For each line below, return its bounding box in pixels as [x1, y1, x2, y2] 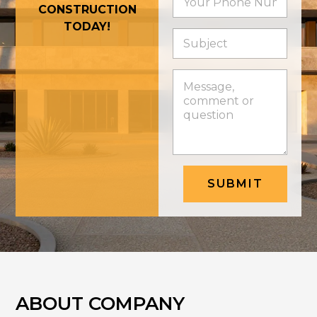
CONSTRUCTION [38, 3, 137, 17]
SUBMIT [207, 176, 263, 190]
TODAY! [64, 20, 111, 34]
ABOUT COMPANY [16, 292, 185, 315]
